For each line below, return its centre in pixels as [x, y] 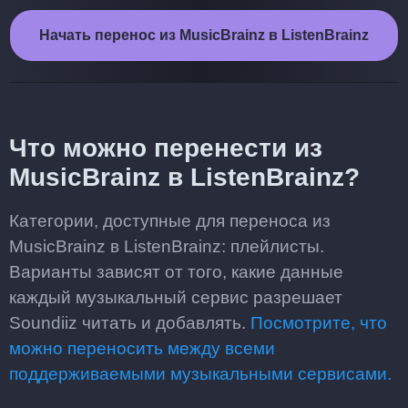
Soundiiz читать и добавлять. [130, 323]
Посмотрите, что [319, 323]
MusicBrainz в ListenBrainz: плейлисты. [167, 246]
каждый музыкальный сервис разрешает [176, 297]
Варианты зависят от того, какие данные [176, 272]
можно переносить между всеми [142, 348]
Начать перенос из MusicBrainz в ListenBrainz [204, 35]
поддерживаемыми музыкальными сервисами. [200, 374]
